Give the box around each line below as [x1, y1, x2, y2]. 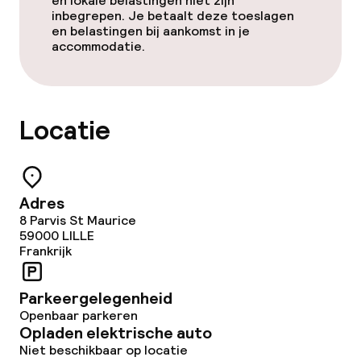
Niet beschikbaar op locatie [19, 342, 188, 359]
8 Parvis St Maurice [19, 212, 136, 229]
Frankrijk [19, 243, 72, 259]
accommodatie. [52, 38, 145, 55]
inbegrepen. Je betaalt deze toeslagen [52, 7, 294, 24]
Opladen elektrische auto [19, 322, 212, 343]
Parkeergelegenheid [19, 288, 172, 309]
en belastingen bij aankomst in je [52, 23, 250, 39]
